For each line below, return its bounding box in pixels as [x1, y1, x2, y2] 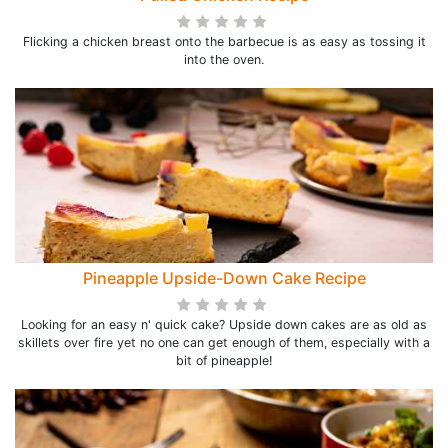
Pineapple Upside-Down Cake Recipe [82, 268, 366, 288]
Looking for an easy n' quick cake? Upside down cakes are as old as [21, 317, 427, 332]
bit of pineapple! [176, 353, 272, 368]
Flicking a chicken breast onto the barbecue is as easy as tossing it [22, 34, 426, 49]
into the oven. [184, 52, 264, 67]
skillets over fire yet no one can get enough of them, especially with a [18, 335, 430, 350]
